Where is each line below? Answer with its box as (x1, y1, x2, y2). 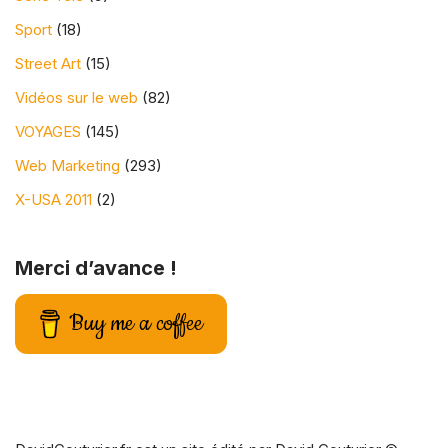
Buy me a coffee (69, 307, 204, 339)
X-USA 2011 (15, 189, 92, 209)
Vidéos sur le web (15, 87, 138, 107)
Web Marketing (15, 155, 120, 175)
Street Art (15, 53, 81, 73)
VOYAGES (15, 121, 81, 141)
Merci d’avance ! (15, 255, 177, 280)
